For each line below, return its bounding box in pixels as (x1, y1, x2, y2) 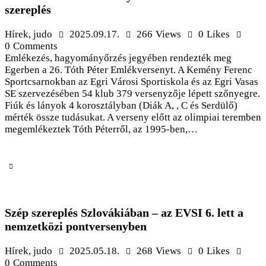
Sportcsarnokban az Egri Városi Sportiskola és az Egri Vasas (5, 76, 258, 88)
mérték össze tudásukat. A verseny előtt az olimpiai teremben (5, 112, 261, 123)
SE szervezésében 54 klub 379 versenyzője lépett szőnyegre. (5, 88, 260, 100)
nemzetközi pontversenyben (5, 219, 147, 233)
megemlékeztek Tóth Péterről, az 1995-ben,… (5, 123, 198, 135)
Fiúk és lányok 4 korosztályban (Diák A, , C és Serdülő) (5, 100, 237, 112)
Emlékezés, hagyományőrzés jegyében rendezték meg (5, 52, 232, 64)
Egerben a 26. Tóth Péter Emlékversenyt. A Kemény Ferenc (5, 64, 252, 76)
